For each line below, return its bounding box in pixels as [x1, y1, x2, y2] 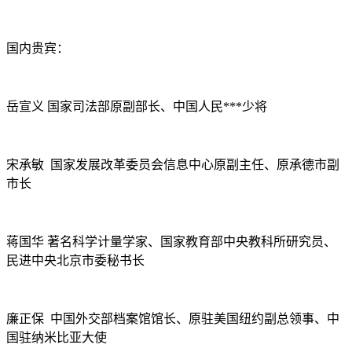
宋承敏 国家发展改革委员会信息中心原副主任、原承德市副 [6, 158, 339, 171]
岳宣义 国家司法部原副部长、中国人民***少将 [6, 100, 267, 113]
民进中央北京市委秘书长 [6, 254, 145, 267]
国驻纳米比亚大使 [6, 331, 107, 344]
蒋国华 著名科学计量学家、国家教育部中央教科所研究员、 [6, 235, 336, 248]
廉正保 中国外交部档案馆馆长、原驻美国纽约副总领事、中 [6, 312, 339, 325]
